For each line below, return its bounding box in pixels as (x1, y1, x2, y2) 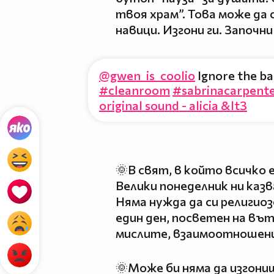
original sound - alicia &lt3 (99, 97, 247, 113)
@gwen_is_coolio (99, 67, 195, 83)
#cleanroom (99, 82, 170, 97)
